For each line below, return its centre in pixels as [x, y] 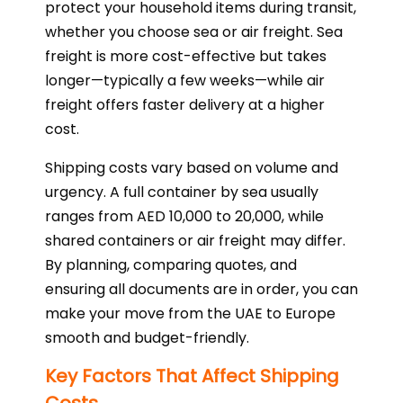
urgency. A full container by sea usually [182, 193]
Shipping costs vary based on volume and [192, 168]
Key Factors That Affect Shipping [192, 376]
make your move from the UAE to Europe [190, 314]
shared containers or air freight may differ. [195, 241]
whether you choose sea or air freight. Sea [194, 32]
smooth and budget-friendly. [147, 338]
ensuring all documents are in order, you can [201, 290]
